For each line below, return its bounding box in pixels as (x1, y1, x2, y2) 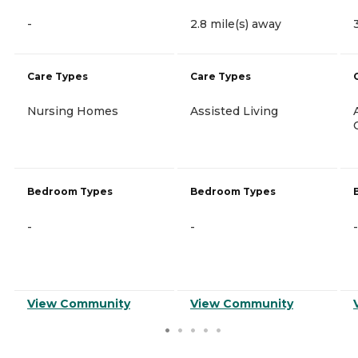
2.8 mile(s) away (190, 16, 281, 31)
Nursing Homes (27, 103, 118, 118)
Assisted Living (190, 103, 278, 118)
